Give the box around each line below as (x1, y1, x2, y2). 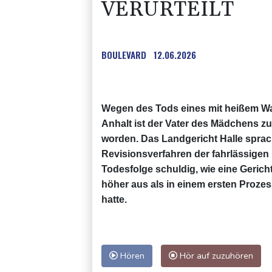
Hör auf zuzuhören (177, 249, 253, 262)
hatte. (101, 194, 127, 205)
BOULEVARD (101, 47, 146, 61)
